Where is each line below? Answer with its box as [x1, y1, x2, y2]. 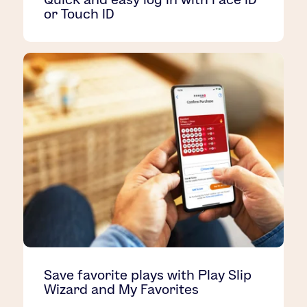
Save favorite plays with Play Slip [44, 267, 252, 283]
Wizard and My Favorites [44, 282, 199, 297]
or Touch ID [44, 5, 115, 21]
